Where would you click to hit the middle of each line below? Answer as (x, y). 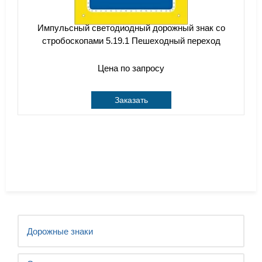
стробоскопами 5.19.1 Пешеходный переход (131, 41)
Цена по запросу (131, 68)
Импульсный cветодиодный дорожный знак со (131, 28)
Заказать (131, 100)
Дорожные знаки (60, 231)
